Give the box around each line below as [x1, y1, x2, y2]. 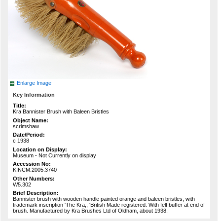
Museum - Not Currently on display [13, 152, 96, 158]
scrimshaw [13, 123, 39, 129]
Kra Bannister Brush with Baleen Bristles [13, 109, 109, 115]
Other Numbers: [13, 175, 55, 182]
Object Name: [13, 117, 48, 123]
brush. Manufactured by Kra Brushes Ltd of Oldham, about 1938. [13, 208, 168, 214]
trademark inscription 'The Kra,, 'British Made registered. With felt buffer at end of [13, 202, 205, 208]
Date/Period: [13, 132, 45, 138]
